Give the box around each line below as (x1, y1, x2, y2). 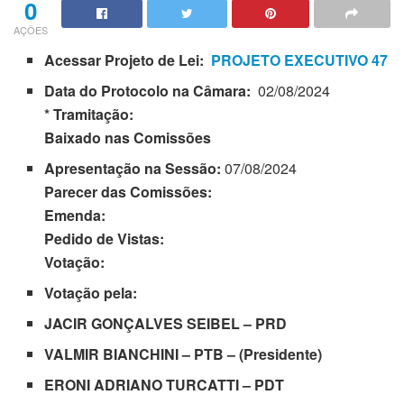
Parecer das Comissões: (44, 180, 213, 202)
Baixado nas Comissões (44, 126, 212, 148)
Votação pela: (44, 281, 149, 303)
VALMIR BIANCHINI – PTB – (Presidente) (44, 343, 323, 364)
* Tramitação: (44, 103, 134, 124)
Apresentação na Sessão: (44, 157, 225, 179)
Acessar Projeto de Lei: (44, 49, 212, 70)
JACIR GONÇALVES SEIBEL (44, 312, 244, 334)
